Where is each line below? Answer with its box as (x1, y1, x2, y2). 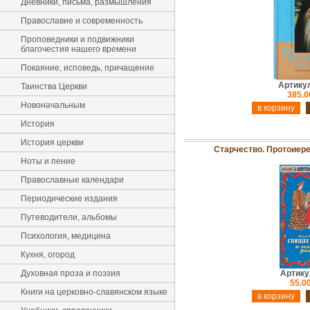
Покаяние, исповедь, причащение (21, 63, 154, 73)
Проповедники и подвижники (21, 35, 134, 44)
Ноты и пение (21, 156, 75, 166)
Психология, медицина (21, 231, 111, 241)
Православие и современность (21, 16, 143, 26)
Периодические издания (21, 194, 118, 203)
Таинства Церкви (21, 82, 87, 91)
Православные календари (21, 175, 124, 185)
